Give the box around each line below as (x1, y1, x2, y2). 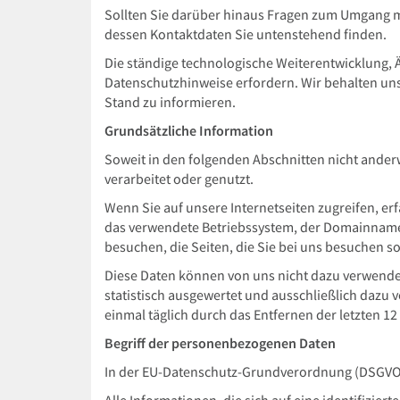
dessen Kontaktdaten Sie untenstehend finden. (104, 26, 387, 43)
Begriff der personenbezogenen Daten (104, 335, 336, 352)
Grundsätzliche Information (104, 122, 273, 139)
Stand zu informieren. (104, 94, 236, 111)
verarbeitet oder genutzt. (104, 171, 254, 187)
